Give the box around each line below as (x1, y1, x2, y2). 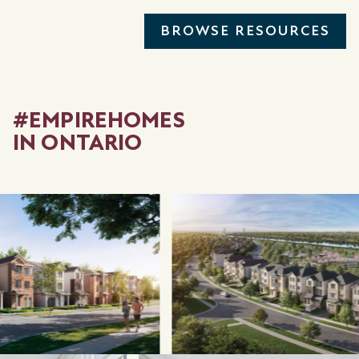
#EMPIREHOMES (13, 106, 185, 134)
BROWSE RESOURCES (160, 22, 330, 39)
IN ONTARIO (13, 128, 143, 156)
